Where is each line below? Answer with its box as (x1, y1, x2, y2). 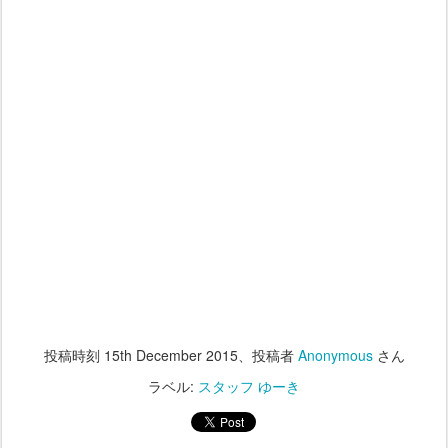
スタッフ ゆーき (198, 376, 300, 397)
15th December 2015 (103, 345, 238, 366)
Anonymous (297, 345, 373, 366)
